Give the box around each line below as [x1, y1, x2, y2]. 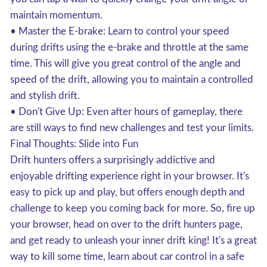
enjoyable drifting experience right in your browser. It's [10, 171, 249, 181]
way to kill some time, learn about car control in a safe [10, 252, 244, 262]
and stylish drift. [10, 91, 80, 101]
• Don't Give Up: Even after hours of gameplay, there [10, 107, 243, 117]
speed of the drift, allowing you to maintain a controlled [10, 74, 253, 85]
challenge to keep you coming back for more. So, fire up [10, 203, 255, 213]
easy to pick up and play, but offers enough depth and [10, 187, 245, 197]
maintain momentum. [10, 10, 103, 20]
